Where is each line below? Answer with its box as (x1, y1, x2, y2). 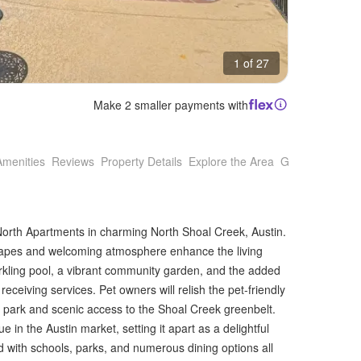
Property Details (101, 153, 182, 170)
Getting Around (280, 153, 358, 170)
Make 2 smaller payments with (93, 96, 249, 113)
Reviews (52, 153, 94, 170)
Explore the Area (189, 153, 274, 170)
